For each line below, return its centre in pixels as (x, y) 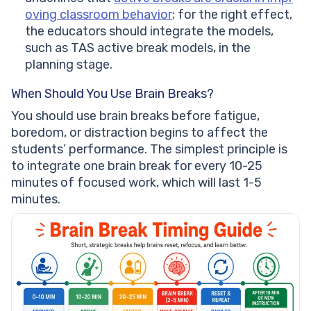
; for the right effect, (232, 15)
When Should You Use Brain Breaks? (112, 94)
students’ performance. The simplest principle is (149, 150)
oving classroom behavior (99, 15)
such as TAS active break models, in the (138, 48)
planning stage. (69, 65)
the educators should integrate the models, (149, 32)
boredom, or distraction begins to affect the (140, 133)
